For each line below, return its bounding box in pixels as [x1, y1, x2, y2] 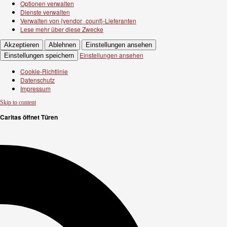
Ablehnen [49, 41, 76, 49]
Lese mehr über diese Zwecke [20, 24, 103, 33]
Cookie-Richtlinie [20, 66, 68, 75]
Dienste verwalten [20, 7, 70, 16]
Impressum [20, 84, 51, 93]
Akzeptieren [4, 41, 39, 49]
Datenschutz [20, 75, 55, 84]
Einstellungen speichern [4, 51, 74, 59]
